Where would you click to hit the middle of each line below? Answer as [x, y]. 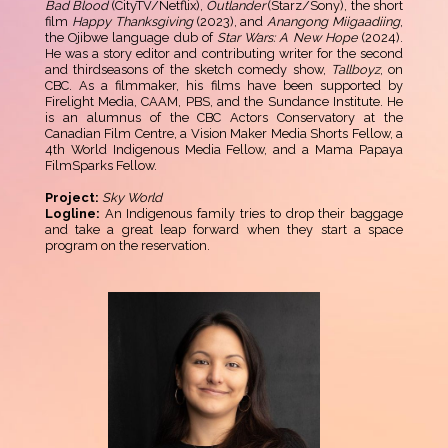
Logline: [72, 214]
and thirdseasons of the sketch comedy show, [187, 70]
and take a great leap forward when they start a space [224, 230]
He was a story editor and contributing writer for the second [224, 54]
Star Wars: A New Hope [287, 38]
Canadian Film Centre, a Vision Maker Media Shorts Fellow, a [224, 134]
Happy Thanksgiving [132, 22]
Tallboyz [355, 70]
